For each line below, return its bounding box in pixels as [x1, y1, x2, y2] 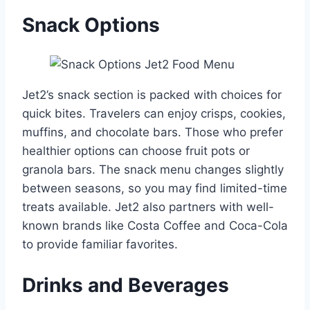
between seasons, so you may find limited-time [22, 181, 287, 196]
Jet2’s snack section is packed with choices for [22, 88, 282, 102]
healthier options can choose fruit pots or [22, 144, 250, 158]
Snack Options [22, 13, 160, 37]
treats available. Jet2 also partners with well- [22, 200, 274, 215]
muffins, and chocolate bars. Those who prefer [22, 125, 283, 140]
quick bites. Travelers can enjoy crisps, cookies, [22, 107, 286, 121]
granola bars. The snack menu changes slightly [22, 163, 284, 177]
